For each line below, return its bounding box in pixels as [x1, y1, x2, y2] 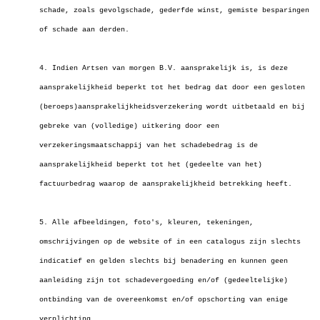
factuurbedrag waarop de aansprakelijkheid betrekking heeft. [39, 180, 292, 188]
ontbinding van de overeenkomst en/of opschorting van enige [39, 296, 288, 304]
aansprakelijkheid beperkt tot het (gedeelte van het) [39, 161, 262, 169]
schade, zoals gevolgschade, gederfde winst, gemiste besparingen [39, 6, 309, 14]
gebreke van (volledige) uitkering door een [39, 122, 219, 130]
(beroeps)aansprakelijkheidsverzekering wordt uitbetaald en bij [39, 103, 305, 111]
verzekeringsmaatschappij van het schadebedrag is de [39, 141, 258, 149]
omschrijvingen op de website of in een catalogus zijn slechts [39, 238, 301, 246]
